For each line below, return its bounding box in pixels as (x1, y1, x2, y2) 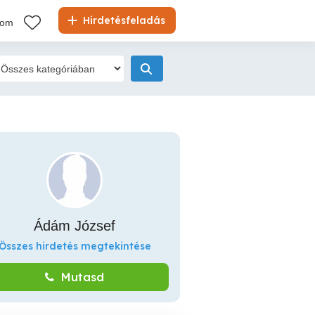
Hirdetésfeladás (80, 14, 165, 27)
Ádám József (34, 218, 115, 233)
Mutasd (61, 270, 104, 284)
